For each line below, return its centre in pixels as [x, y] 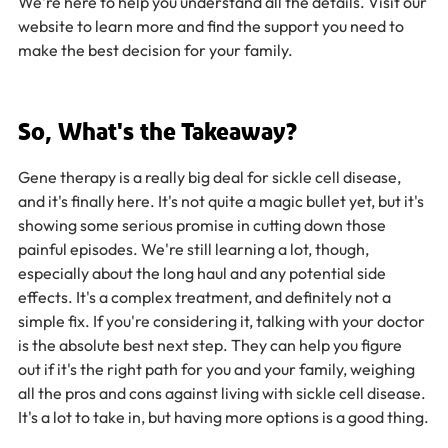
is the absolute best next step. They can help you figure [211, 344]
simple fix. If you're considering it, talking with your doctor [223, 320]
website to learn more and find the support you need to [212, 25]
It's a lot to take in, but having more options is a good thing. [223, 416]
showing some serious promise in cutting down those [203, 224]
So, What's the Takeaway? [157, 132]
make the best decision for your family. [155, 49]
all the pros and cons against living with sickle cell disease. [223, 392]
